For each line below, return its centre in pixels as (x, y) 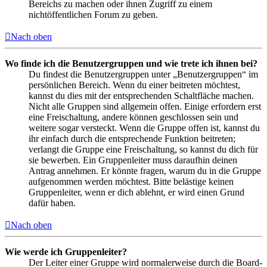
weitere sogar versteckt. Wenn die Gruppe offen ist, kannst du (144, 128)
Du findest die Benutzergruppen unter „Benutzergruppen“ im (143, 74)
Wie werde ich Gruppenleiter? (66, 252)
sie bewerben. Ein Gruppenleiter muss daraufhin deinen (133, 160)
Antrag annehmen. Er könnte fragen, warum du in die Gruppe (145, 171)
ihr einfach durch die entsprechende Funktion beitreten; (132, 139)
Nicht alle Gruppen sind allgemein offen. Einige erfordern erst (145, 107)
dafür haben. (52, 203)
